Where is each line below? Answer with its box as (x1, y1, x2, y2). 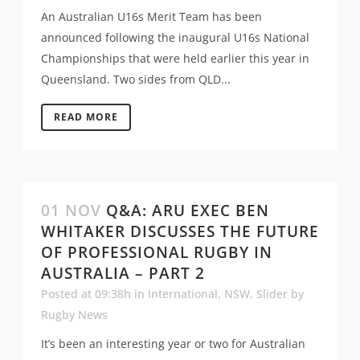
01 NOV (41, 199, 101, 221)
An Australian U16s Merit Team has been (41, 8, 262, 24)
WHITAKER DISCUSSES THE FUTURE (41, 220, 319, 242)
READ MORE (54, 109, 118, 124)
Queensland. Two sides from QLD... (41, 71, 231, 87)
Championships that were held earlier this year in (41, 50, 309, 66)
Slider (256, 285, 288, 301)
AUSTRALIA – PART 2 (41, 262, 205, 284)
